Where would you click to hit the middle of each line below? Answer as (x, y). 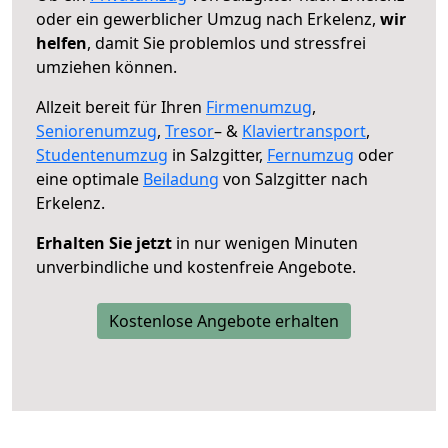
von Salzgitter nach (293, 178)
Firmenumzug (259, 106)
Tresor (189, 130)
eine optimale (89, 178)
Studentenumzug (102, 154)
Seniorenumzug (96, 130)
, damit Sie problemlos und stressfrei (226, 42)
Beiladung (181, 178)
